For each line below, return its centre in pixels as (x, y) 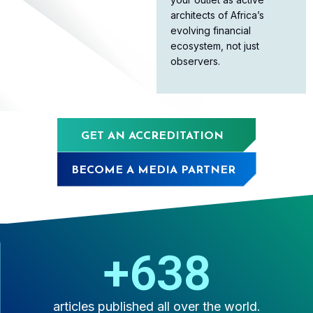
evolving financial (211, 31)
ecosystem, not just (215, 46)
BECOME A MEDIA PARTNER (153, 170)
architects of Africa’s (217, 15)
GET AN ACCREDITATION (152, 136)
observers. (195, 61)
